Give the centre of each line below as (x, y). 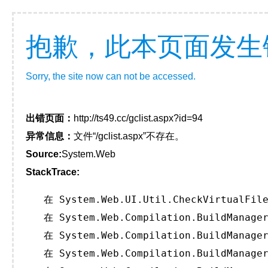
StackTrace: (53, 172)
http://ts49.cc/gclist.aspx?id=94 (138, 118)
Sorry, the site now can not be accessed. (111, 76)
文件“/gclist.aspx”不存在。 (129, 136)
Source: (44, 154)
